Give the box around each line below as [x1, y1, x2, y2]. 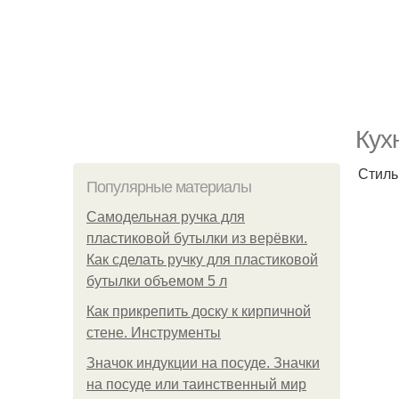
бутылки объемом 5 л [86, 273, 227, 289]
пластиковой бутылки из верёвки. [86, 231, 307, 246]
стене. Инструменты [86, 325, 221, 340]
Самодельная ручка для [86, 209, 245, 224]
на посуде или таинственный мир [86, 377, 306, 392]
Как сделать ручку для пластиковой [86, 252, 318, 267]
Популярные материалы [86, 178, 251, 196]
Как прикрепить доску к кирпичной [86, 304, 311, 319]
